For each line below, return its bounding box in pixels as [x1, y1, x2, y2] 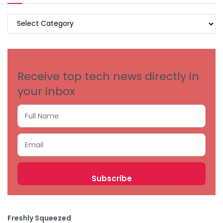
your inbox [17, 84, 75, 100]
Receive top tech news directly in [17, 69, 199, 85]
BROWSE [7, 13, 35, 24]
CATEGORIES [7, 35, 49, 46]
